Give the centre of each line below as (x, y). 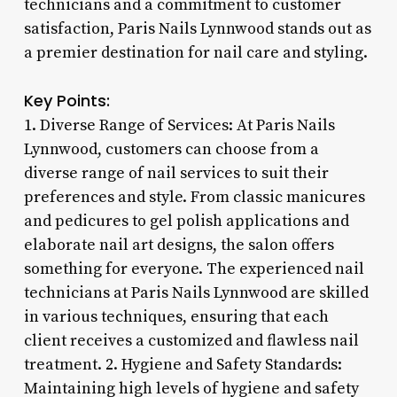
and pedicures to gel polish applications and (186, 221)
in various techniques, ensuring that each (176, 316)
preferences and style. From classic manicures (194, 197)
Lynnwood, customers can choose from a (171, 149)
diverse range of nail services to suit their (176, 173)
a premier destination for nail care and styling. (195, 52)
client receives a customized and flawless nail (191, 340)
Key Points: (66, 100)
